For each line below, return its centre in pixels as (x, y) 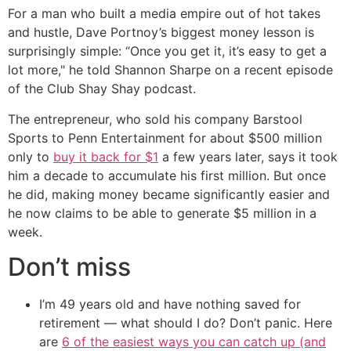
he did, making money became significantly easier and (169, 194)
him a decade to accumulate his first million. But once (167, 175)
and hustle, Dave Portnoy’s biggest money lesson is (161, 33)
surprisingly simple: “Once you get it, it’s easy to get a (167, 51)
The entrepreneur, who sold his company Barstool (155, 119)
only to (31, 156)
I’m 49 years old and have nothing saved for (170, 304)
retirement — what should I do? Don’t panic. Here (186, 322)
